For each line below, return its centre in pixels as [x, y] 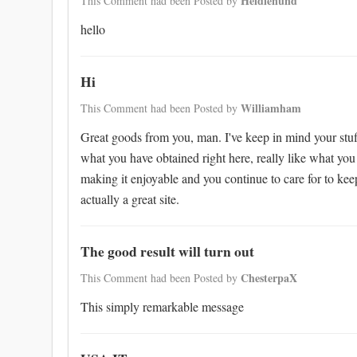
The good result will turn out [167, 251]
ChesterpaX [269, 278]
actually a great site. [130, 199]
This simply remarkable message [162, 306]
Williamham [271, 108]
